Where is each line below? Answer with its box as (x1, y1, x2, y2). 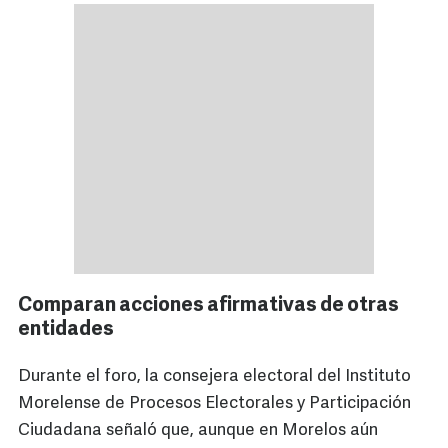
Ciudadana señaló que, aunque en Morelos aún (18, 422, 378, 440)
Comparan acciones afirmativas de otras (18, 296, 399, 317)
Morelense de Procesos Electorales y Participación (18, 395, 411, 413)
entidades (18, 320, 114, 341)
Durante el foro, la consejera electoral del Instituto (18, 368, 411, 386)
